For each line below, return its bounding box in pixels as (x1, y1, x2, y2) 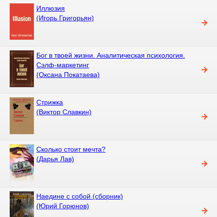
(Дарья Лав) (36, 155, 74, 163)
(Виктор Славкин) (36, 108, 92, 116)
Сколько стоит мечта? (36, 145, 106, 153)
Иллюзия (36, 4, 65, 12)
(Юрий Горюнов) (36, 201, 89, 210)
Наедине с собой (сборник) (36, 192, 123, 200)
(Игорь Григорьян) (36, 14, 94, 22)
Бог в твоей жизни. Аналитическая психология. (36, 51, 185, 59)
